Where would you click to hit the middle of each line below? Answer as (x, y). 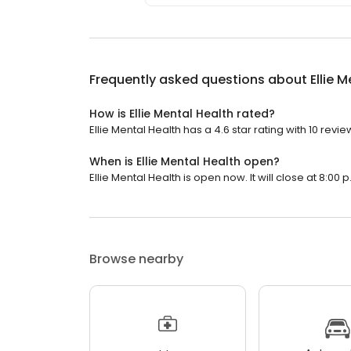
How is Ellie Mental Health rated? (182, 114)
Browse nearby (136, 259)
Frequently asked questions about (200, 80)
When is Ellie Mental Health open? (185, 162)
